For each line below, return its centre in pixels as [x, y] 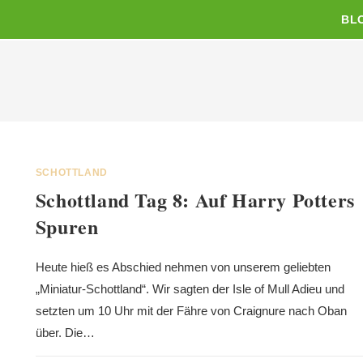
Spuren [67, 226]
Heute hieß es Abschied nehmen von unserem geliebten [183, 267]
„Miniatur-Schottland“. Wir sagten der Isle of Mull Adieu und [190, 289]
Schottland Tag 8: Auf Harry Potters [195, 200]
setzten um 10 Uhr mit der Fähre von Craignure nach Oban [191, 311]
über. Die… [65, 333]
